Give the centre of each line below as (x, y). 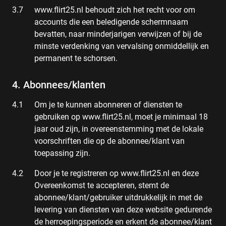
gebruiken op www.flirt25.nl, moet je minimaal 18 (121, 117)
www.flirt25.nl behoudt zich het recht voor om (115, 10)
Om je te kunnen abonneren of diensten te (108, 105)
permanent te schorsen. (76, 58)
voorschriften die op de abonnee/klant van (109, 141)
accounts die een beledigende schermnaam (111, 22)
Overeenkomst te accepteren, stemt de (102, 185)
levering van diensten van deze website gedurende (123, 210)
